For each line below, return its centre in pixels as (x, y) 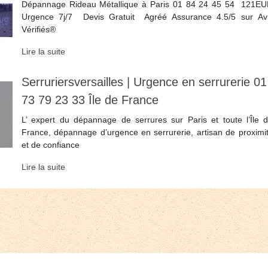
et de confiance (50, 145)
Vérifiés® (38, 30)
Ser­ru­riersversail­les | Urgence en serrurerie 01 (144, 82)
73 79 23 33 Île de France (90, 100)
